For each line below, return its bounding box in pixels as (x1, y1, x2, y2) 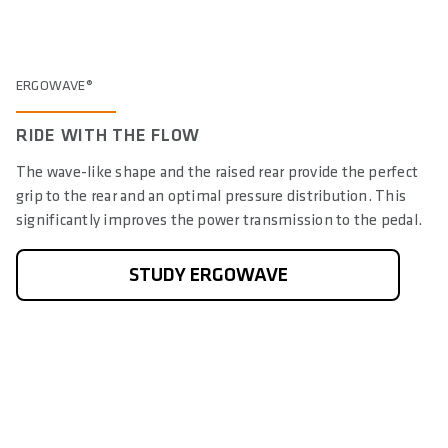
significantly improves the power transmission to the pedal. (16, 211, 423, 231)
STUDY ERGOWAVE (128, 263, 288, 288)
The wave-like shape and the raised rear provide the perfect (16, 163, 419, 183)
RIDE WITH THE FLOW (16, 125, 200, 147)
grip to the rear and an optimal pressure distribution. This (16, 187, 407, 207)
